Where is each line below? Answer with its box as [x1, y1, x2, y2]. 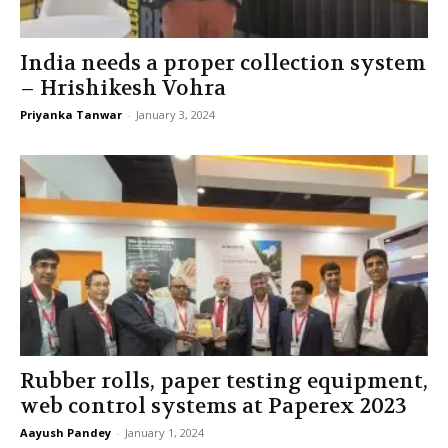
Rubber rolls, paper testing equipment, [20, 368, 428, 395]
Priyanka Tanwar [20, 106, 122, 122]
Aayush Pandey [20, 425, 111, 440]
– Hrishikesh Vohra [20, 74, 226, 102]
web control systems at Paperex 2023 [20, 393, 407, 420]
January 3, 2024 [136, 106, 215, 122]
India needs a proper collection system [20, 49, 426, 77]
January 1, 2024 [125, 425, 204, 440]
